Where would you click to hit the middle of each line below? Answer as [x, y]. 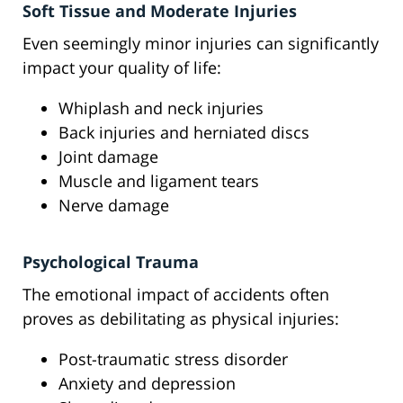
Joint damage [108, 157]
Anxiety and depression [147, 384]
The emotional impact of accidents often [176, 295]
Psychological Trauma [111, 262]
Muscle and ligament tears [159, 181]
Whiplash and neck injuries [161, 108]
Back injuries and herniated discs [184, 133]
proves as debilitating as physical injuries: [181, 319]
